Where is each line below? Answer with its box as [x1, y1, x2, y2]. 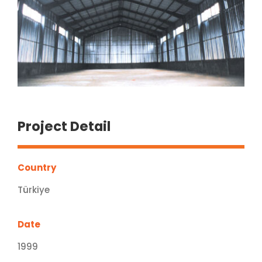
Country [17, 161, 56, 174]
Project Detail [17, 117, 111, 136]
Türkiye [17, 184, 50, 196]
